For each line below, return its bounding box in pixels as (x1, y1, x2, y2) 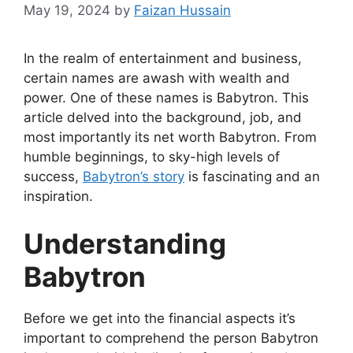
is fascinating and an (184, 169, 320, 185)
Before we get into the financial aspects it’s (24, 310, 295, 326)
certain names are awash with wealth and (24, 70, 290, 87)
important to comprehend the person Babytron (24, 329, 318, 346)
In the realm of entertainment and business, (24, 50, 302, 67)
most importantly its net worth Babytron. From (24, 129, 317, 146)
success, (24, 169, 83, 185)
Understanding (24, 226, 226, 260)
